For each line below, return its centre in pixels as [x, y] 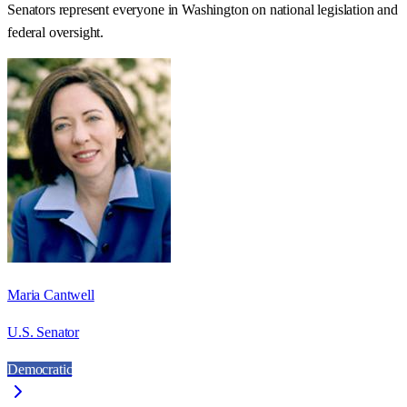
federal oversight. [56, 32]
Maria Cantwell [51, 294]
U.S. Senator [44, 332]
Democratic [40, 369]
